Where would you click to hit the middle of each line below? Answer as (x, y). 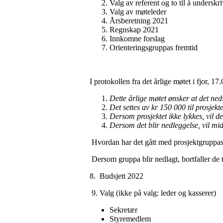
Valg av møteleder (138, 11)
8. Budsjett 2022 (116, 176)
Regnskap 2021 (134, 29)
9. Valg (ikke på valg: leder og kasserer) (153, 193)
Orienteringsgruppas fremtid (154, 47)
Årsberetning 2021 (139, 20)
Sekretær (123, 210)
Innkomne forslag (137, 38)
